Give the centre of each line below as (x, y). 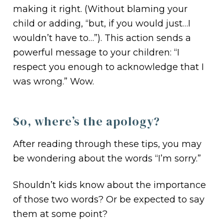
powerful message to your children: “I (96, 52)
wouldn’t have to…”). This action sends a (102, 38)
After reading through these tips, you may (107, 144)
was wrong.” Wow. (54, 81)
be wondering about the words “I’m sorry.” (107, 158)
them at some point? (60, 214)
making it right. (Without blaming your (100, 9)
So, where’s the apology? (87, 121)
